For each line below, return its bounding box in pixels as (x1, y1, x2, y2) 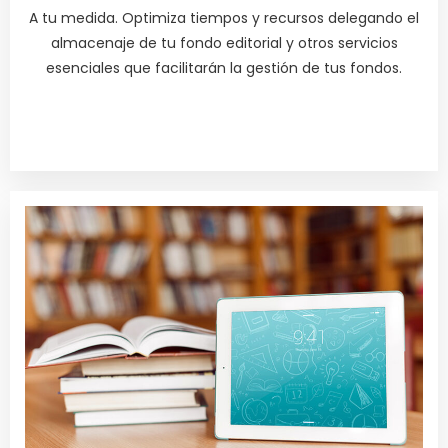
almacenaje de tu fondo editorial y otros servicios (50, 33, 398, 54)
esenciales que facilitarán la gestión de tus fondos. (46, 58, 402, 79)
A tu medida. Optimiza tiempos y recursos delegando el (29, 8, 419, 29)
